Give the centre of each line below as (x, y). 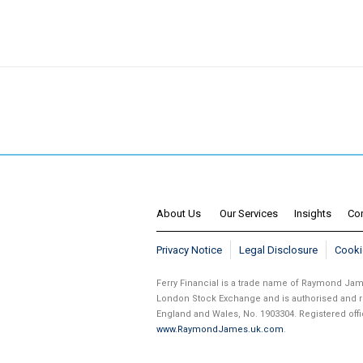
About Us (180, 214)
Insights (313, 214)
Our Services (249, 214)
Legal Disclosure (279, 250)
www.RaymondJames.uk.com (220, 330)
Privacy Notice (190, 250)
